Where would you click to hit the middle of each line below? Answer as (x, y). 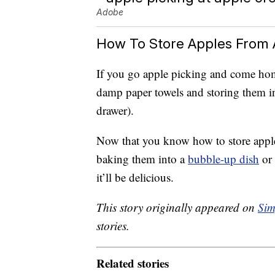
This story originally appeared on (177, 207)
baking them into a (142, 159)
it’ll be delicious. (135, 177)
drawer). (115, 110)
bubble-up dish (223, 159)
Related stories (133, 263)
